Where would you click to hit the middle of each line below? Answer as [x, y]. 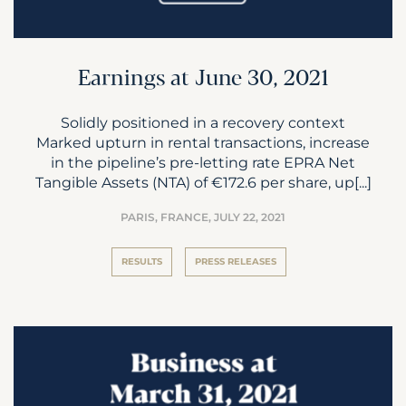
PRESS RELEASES [235, 261]
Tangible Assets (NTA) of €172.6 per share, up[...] [203, 182]
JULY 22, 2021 [250, 217]
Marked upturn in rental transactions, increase [203, 142]
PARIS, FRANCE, [167, 217]
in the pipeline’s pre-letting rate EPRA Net [203, 162]
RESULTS [141, 261]
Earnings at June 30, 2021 [203, 79]
